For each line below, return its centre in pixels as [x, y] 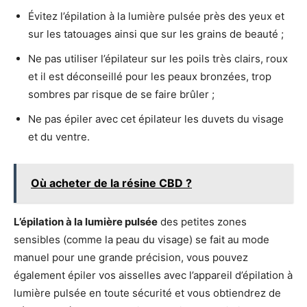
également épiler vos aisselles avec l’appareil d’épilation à [153, 275]
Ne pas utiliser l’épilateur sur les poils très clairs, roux [158, 58]
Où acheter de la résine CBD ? [111, 183]
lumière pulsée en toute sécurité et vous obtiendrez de [147, 293]
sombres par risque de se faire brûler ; [121, 94]
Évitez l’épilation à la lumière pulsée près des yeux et [156, 16]
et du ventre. [59, 136]
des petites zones [202, 221]
